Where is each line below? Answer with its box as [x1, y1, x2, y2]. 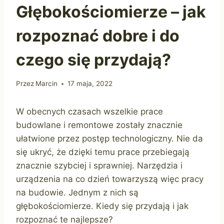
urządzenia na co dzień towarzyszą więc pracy [16, 174, 203, 184]
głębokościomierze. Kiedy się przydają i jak [16, 201, 188, 211]
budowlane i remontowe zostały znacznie [16, 120, 182, 130]
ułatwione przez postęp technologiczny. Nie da [16, 133, 203, 144]
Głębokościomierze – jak [16, 1, 206, 21]
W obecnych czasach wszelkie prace [16, 106, 163, 117]
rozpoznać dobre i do [16, 25, 179, 45]
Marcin [35, 79, 58, 88]
